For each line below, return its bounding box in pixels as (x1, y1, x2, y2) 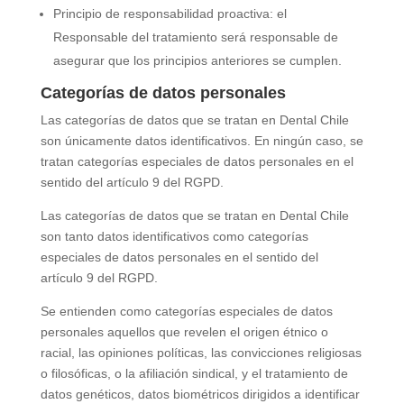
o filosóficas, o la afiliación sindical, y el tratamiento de (40, 366, 348, 381)
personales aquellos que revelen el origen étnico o (40, 325, 328, 339)
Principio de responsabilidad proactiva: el (52, 6, 287, 21)
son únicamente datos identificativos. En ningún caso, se (40, 133, 363, 148)
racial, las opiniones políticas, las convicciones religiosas (40, 345, 362, 360)
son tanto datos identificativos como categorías (40, 229, 308, 243)
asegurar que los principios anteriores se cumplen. (52, 53, 342, 68)
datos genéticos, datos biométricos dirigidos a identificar (40, 387, 360, 401)
